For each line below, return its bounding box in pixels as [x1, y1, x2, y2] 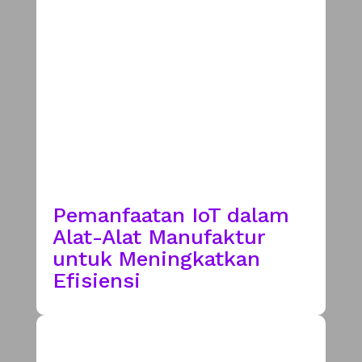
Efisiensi [52, 267, 141, 293]
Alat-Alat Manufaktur [52, 224, 265, 249]
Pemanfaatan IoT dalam [52, 202, 289, 227]
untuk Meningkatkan [52, 246, 260, 271]
